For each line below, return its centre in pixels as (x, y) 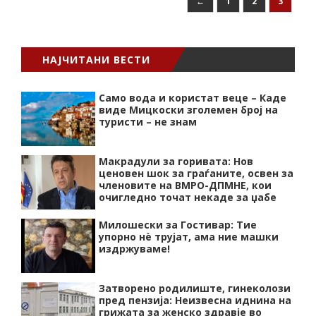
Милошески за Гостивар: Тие (178, 225)
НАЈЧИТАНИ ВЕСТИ (96, 60)
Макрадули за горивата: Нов (176, 161)
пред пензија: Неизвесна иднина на (195, 300)
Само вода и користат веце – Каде (193, 98)
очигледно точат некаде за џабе (188, 197)
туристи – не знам (148, 122)
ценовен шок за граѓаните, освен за (196, 173)
